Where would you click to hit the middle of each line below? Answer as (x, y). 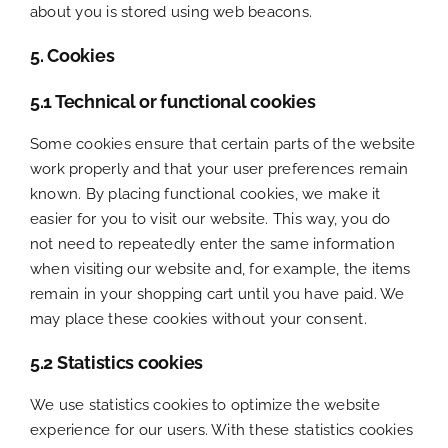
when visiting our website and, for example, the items (220, 268)
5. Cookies (72, 55)
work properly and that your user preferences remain (219, 168)
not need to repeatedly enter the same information (212, 243)
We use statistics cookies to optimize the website (205, 404)
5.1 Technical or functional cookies (173, 101)
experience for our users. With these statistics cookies (222, 429)
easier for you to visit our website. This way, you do (210, 218)
